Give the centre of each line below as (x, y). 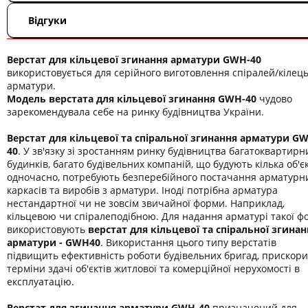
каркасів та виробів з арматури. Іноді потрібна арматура (142, 190)
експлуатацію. (41, 281)
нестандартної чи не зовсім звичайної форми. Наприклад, (146, 203)
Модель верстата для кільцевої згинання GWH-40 (132, 98)
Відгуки (47, 20)
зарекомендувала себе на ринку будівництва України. (135, 111)
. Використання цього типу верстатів (188, 242)
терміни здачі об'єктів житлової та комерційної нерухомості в (153, 268)
